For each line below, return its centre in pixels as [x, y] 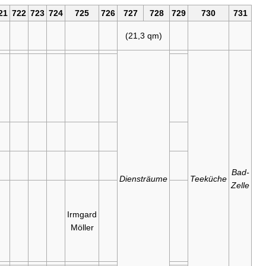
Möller [82, 228]
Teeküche [208, 179]
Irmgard [82, 215]
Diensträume [143, 179]
